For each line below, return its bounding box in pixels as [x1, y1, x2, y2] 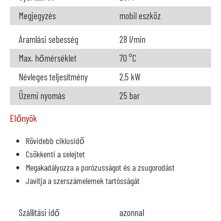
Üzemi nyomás [19, 90, 65, 101]
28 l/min [119, 34, 146, 45]
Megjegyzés [19, 10, 56, 21]
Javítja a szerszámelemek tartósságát [26, 175, 140, 186]
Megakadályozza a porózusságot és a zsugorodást [26, 162, 175, 173]
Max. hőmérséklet [19, 52, 76, 64]
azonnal [119, 207, 144, 218]
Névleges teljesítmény [19, 71, 88, 82]
